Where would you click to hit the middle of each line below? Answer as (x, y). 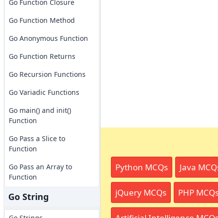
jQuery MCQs (141, 192)
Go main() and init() (40, 110)
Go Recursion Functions (47, 74)
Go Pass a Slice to (37, 138)
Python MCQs (141, 167)
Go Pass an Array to (40, 167)
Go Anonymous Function (48, 38)
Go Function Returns (42, 56)
